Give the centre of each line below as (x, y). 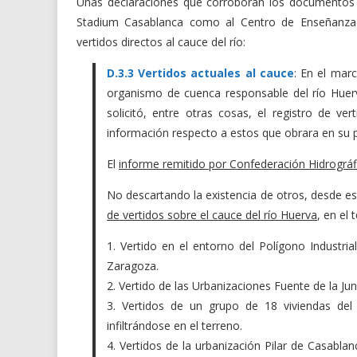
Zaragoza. (133, 266)
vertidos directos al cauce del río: (161, 42)
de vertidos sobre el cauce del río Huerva (212, 215)
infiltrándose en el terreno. (175, 326)
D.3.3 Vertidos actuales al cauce (200, 73)
